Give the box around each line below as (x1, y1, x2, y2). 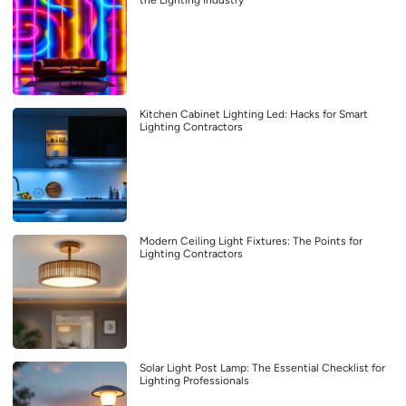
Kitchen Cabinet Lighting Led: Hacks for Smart (140, 107, 368, 121)
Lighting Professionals (140, 373, 249, 387)
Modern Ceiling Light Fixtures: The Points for (140, 234, 362, 247)
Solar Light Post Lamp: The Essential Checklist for (140, 361, 385, 374)
